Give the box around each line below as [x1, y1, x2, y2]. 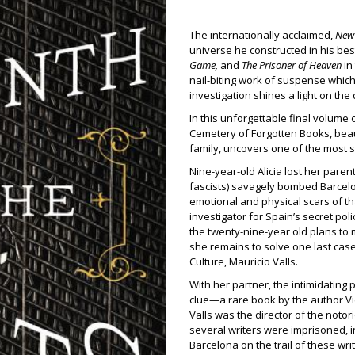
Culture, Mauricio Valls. [189, 254, 298, 269]
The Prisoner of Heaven [242, 58, 342, 72]
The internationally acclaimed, [189, 28, 335, 42]
